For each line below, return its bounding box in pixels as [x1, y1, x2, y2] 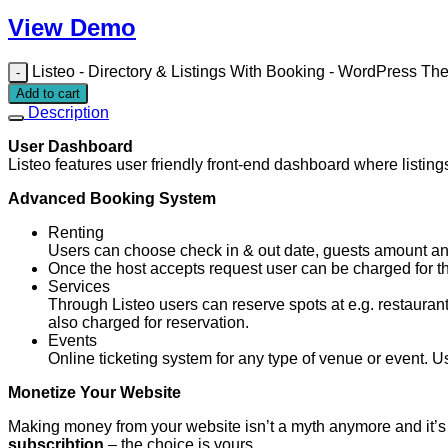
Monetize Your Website [8, 384, 181, 402]
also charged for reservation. [48, 314, 249, 332]
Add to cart [16, 86, 80, 102]
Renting [48, 224, 104, 242]
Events [48, 332, 97, 350]
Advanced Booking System [8, 190, 216, 208]
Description [24, 104, 109, 122]
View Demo [8, 14, 136, 42]
